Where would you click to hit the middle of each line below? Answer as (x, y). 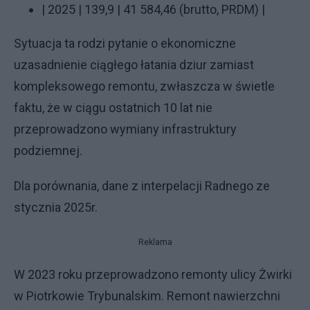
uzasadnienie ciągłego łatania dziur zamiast (134, 65)
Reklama (155, 242)
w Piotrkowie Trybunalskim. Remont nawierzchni (147, 296)
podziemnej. (48, 151)
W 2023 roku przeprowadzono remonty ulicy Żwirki (153, 274)
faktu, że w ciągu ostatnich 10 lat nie (113, 108)
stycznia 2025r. (56, 207)
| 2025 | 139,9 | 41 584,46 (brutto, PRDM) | (153, 9)
